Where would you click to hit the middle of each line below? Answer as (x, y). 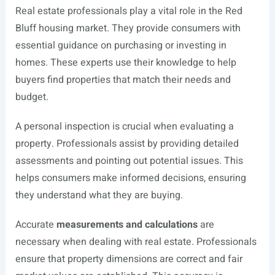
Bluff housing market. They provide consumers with (128, 28)
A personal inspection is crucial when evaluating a (124, 126)
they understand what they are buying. (99, 195)
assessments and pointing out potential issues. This (129, 161)
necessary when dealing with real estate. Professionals (136, 242)
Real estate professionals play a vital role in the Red (129, 11)
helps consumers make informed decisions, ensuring (130, 178)
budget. (32, 97)
